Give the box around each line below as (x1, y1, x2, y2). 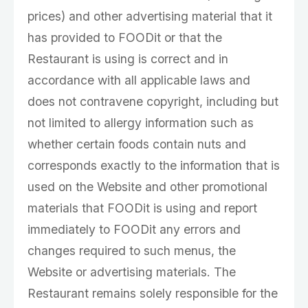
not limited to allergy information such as (27, 115, 254, 130)
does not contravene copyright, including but (27, 94, 278, 109)
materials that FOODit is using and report (27, 201, 257, 215)
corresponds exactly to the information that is (27, 158, 280, 173)
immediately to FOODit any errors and (27, 222, 241, 236)
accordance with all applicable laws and (27, 73, 250, 87)
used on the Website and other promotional (27, 179, 267, 194)
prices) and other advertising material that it (27, 9, 272, 23)
